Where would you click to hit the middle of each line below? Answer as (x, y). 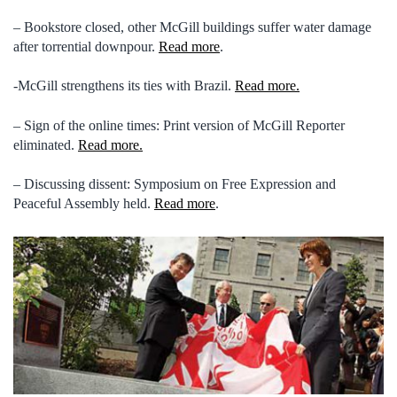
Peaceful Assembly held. (84, 204)
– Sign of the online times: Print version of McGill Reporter (179, 125)
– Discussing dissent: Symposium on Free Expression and (175, 184)
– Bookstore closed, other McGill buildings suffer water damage (192, 27)
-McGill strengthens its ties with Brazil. (124, 86)
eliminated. (46, 144)
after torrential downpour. (86, 46)
